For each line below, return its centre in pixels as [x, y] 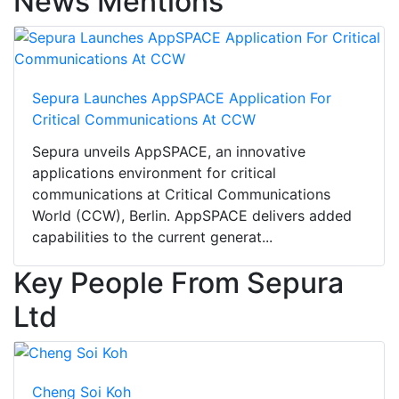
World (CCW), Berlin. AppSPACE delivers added [192, 216]
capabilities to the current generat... [152, 237]
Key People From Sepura [179, 283]
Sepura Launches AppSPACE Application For [182, 98]
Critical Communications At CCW [144, 120]
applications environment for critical [154, 173]
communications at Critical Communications [181, 195]
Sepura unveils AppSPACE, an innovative [169, 152]
